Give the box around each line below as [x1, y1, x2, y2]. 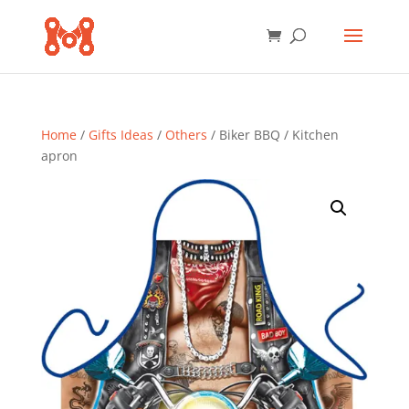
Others [164, 126, 207, 143]
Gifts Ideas [88, 126, 153, 143]
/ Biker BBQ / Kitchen [206, 126, 339, 143]
